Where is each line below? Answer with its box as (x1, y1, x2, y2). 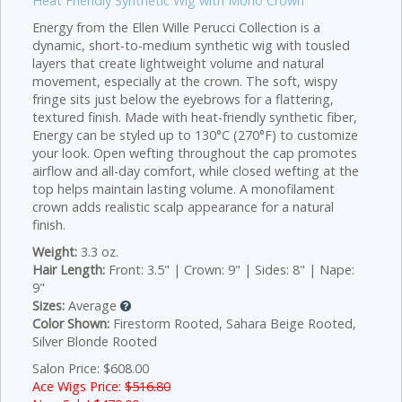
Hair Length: (32, 261, 105, 278)
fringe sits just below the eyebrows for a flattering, (32, 91, 334, 108)
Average (65, 297, 120, 314)
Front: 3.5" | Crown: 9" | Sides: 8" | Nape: (105, 261, 354, 278)
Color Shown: (32, 315, 109, 332)
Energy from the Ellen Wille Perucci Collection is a (32, 19, 320, 36)
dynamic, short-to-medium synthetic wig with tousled (32, 37, 350, 54)
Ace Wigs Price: (32, 378, 125, 395)
